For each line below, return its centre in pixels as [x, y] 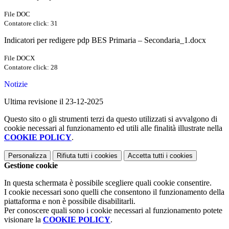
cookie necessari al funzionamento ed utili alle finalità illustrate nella [113, 128]
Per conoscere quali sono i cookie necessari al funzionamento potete [113, 211]
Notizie [16, 84]
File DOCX [19, 58]
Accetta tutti [146, 156]
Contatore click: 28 [31, 67]
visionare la [24, 220]
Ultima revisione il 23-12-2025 [54, 102]
